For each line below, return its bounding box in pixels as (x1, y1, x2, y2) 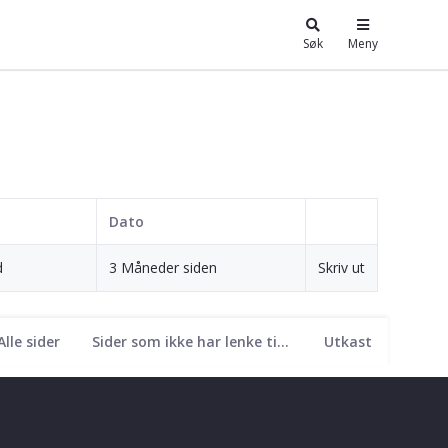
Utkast (324, 331, 372, 351)
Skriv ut (318, 257, 365, 277)
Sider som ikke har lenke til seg (277, 331, 289, 351)
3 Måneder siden (109, 257, 217, 277)
